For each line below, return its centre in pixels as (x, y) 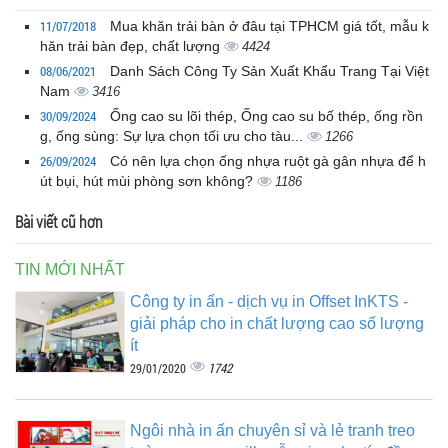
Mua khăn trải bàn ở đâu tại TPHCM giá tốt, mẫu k (269, 25)
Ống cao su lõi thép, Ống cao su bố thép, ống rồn (266, 115)
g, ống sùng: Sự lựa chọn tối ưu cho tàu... (173, 135)
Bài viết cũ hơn (59, 221)
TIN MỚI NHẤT (70, 269)
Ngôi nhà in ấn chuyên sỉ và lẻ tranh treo (272, 430)
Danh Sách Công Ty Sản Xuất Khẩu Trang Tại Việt (269, 70)
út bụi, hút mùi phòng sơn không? (148, 180)
